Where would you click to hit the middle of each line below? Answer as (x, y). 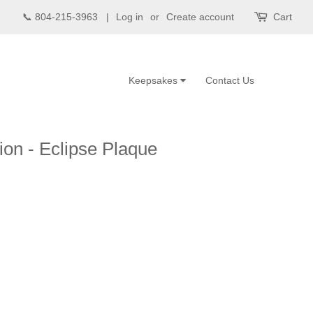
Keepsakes (154, 80)
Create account (200, 17)
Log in (130, 17)
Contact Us (230, 80)
